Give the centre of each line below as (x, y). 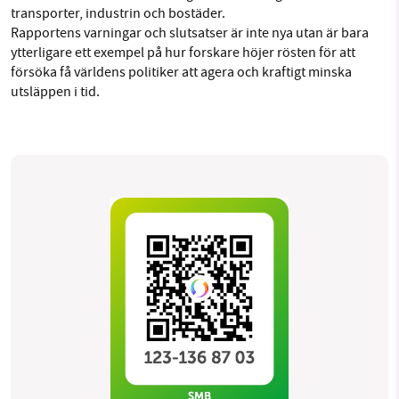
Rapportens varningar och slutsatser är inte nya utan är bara (190, 33)
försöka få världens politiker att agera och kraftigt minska (181, 73)
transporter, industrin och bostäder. (118, 14)
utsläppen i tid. (55, 92)
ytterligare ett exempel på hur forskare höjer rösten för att (183, 53)
